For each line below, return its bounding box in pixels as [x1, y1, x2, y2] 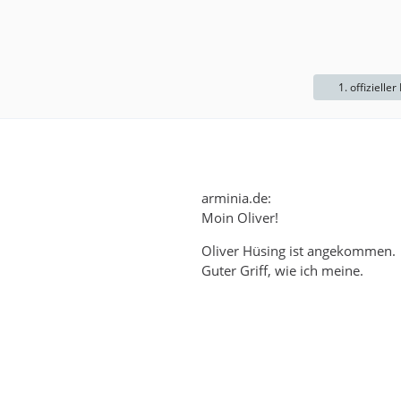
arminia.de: [201, 189, 271, 207]
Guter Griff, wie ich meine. [201, 261, 363, 279]
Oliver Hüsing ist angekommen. [201, 242, 396, 260]
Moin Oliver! [201, 209, 278, 226]
